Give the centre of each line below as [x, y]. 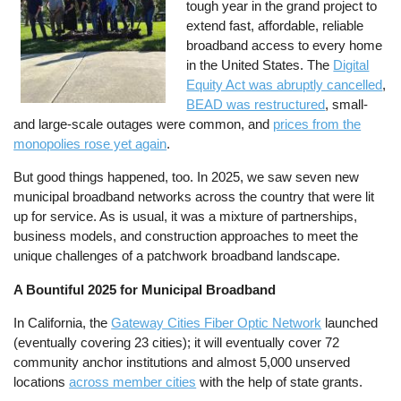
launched [350, 322]
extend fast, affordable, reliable [275, 26]
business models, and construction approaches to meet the [186, 236]
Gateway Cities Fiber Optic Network [217, 322]
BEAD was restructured [256, 105]
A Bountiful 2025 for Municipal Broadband [145, 289]
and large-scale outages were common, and [144, 124]
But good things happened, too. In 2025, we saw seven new [187, 177]
